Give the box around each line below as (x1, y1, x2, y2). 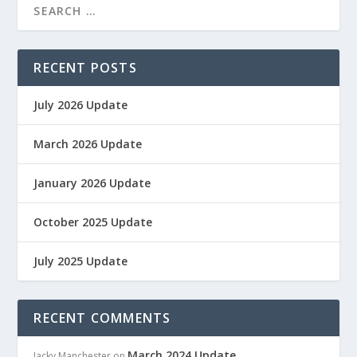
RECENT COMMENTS (33, 309, 171, 328)
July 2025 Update (33, 253, 128, 269)
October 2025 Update (33, 214, 153, 230)
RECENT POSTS (33, 59, 137, 77)
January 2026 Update (33, 175, 151, 191)
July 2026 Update (33, 97, 128, 113)
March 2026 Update (33, 136, 143, 152)
